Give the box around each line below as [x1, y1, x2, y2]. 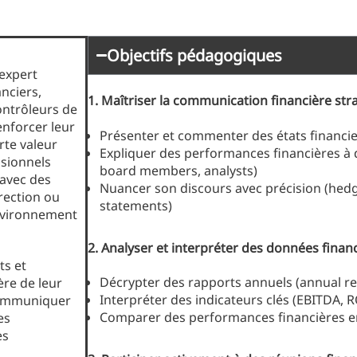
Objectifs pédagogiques [107, 45, 283, 67]
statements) [100, 196, 172, 214]
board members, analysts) [100, 161, 257, 179]
